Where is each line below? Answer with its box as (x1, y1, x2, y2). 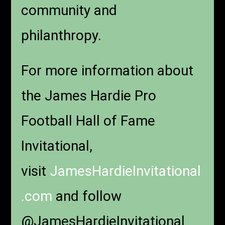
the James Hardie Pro (21, 87, 157, 104)
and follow (52, 187, 122, 204)
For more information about (21, 62, 194, 79)
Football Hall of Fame (21, 112, 156, 129)
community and (21, 2, 118, 19)
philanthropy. (21, 27, 105, 44)
